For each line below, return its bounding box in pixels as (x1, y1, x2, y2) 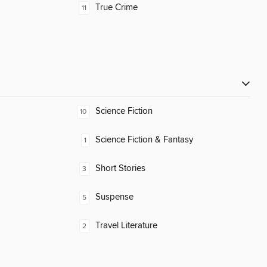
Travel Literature (95, 220, 157, 232)
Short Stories (95, 163, 145, 175)
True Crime (95, 2, 138, 14)
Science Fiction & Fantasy (95, 134, 193, 146)
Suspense (95, 191, 133, 203)
